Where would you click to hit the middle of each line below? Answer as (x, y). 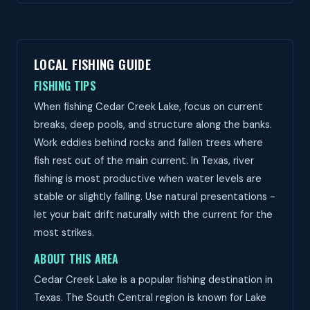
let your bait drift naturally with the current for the (153, 215)
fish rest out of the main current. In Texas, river (144, 161)
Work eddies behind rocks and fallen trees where (148, 143)
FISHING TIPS (65, 86)
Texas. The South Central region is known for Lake (150, 298)
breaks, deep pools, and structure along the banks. (153, 125)
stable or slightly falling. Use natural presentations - (155, 197)
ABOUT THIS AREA (76, 259)
